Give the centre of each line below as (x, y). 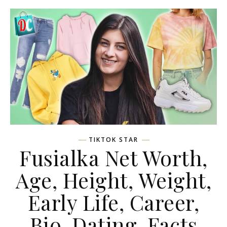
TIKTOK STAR (113, 140)
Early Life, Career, (113, 202)
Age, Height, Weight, (113, 180)
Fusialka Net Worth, (113, 158)
